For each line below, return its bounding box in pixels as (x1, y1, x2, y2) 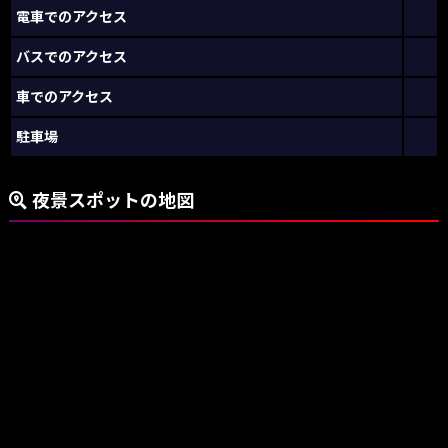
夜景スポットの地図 (31, 188, 194, 211)
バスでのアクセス (16, 47, 127, 65)
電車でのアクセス (16, 7, 127, 25)
